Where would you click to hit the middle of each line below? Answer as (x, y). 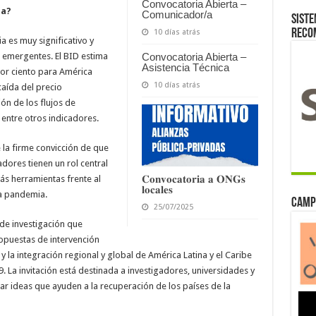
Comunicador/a (177, 14)
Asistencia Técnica (185, 67)
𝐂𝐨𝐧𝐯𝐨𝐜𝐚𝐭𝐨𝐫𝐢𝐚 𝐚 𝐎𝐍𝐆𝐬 (193, 178)
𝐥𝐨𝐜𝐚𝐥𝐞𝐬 (157, 189)
